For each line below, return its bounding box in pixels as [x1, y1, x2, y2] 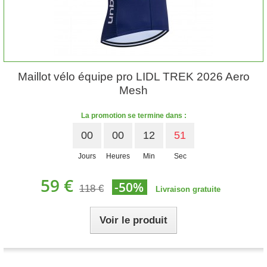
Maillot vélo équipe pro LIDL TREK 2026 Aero [17, 70, 250, 83]
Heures [106, 152, 130, 160]
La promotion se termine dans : [80, 111, 187, 120]
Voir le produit [100, 215, 167, 226]
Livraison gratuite [156, 185, 221, 194]
